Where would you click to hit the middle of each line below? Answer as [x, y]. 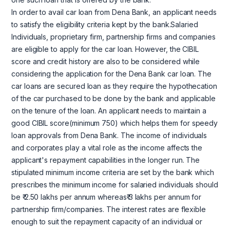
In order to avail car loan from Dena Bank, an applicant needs [114, 12]
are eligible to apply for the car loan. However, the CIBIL [105, 49]
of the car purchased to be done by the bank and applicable [114, 99]
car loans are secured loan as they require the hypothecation [114, 86]
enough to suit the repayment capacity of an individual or [107, 222]
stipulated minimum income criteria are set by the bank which [113, 172]
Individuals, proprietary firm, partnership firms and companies [113, 37]
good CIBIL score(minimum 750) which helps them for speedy [115, 123]
